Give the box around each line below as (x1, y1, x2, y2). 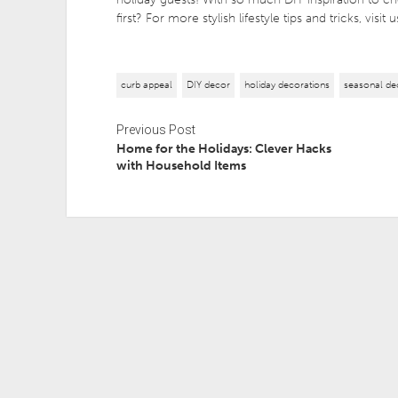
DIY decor (186, 79, 230, 92)
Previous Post (115, 123, 195, 138)
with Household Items (115, 158, 246, 174)
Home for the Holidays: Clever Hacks (115, 141, 331, 157)
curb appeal (120, 79, 172, 92)
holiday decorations (243, 79, 330, 92)
